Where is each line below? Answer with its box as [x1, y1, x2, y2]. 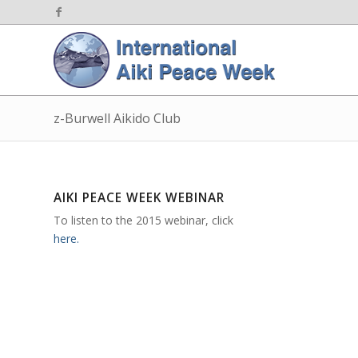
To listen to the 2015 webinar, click [54, 213, 233, 229]
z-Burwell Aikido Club [54, 109, 181, 127]
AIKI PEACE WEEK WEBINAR [54, 189, 225, 207]
